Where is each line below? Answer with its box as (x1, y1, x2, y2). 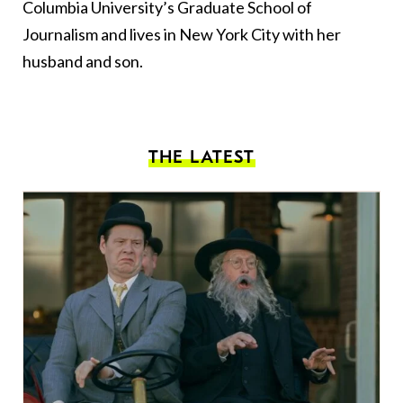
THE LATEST (148, 147, 255, 168)
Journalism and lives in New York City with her (22, 24, 341, 45)
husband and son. (22, 51, 143, 72)
